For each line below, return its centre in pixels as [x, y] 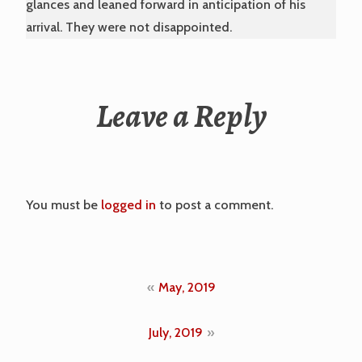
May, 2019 [187, 287]
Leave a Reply [181, 116]
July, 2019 [175, 332]
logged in [128, 205]
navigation [91, 318]
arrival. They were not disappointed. [129, 27]
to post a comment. [215, 205]
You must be [63, 205]
